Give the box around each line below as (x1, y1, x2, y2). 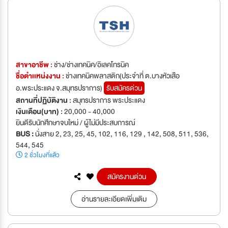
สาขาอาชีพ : (16, 59, 54, 71)
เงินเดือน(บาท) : (16, 105, 64, 118)
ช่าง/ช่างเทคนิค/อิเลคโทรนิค (54, 59, 129, 71)
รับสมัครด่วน (106, 82, 142, 95)
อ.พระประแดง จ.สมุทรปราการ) (16, 82, 104, 95)
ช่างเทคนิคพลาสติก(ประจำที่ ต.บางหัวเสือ (66, 70, 180, 82)
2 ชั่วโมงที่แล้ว (23, 150, 60, 161)
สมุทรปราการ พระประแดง (73, 94, 145, 107)
